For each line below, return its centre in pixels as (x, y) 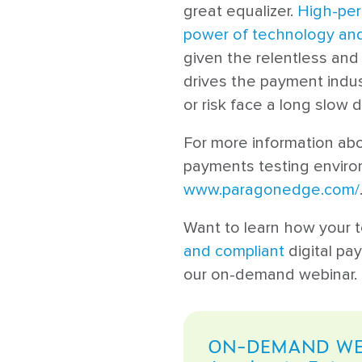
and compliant (234, 251)
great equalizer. (240, 11)
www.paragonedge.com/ (271, 189)
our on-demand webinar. (270, 274)
